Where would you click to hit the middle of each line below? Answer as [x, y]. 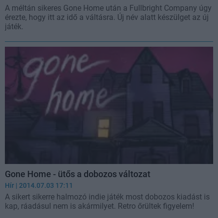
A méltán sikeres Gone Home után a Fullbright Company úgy [108, 8]
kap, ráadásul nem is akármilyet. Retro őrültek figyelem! [100, 206]
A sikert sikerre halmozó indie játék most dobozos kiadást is [107, 197]
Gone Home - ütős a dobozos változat [78, 174]
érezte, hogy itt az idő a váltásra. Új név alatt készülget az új [107, 18]
